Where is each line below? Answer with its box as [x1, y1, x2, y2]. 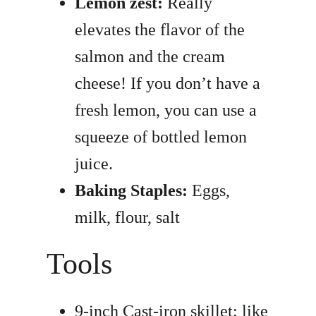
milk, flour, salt [75, 208, 181, 227]
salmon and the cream [75, 47, 226, 66]
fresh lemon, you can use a [75, 101, 257, 120]
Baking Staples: [75, 181, 188, 200]
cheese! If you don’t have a [75, 74, 261, 93]
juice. [75, 154, 114, 174]
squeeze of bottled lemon [75, 128, 248, 147]
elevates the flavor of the [75, 20, 245, 39]
